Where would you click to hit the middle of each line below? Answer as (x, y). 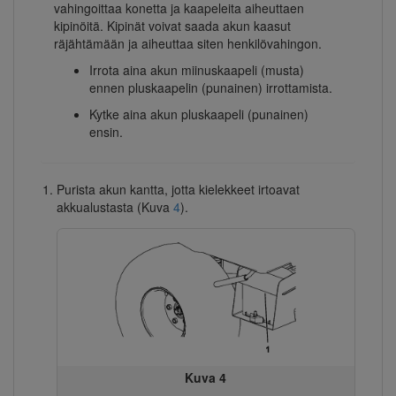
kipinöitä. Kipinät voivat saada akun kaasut (172, 25)
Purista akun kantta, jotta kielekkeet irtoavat (178, 189)
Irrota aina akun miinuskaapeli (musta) (197, 69)
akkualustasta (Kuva (114, 206)
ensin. (106, 131)
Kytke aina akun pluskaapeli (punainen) (199, 114)
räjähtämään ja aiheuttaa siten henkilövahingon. (188, 43)
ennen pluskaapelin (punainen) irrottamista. (211, 87)
